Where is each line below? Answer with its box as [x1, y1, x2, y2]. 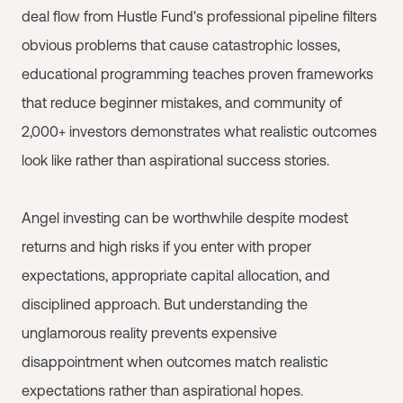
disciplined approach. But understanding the [22, 295, 308, 312]
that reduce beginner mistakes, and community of [22, 94, 342, 111]
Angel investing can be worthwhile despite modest [22, 209, 348, 226]
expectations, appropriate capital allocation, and [22, 266, 330, 283]
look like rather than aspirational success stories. [22, 151, 329, 168]
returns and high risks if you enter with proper [22, 237, 311, 255]
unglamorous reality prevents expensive [22, 324, 277, 341]
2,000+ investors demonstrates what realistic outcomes [22, 122, 377, 139]
